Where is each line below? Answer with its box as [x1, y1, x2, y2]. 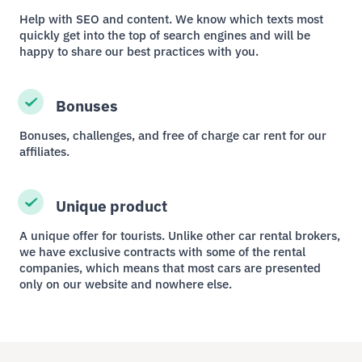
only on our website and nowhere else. [19, 276, 233, 292]
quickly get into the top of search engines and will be [19, 27, 311, 43]
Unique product [55, 196, 167, 216]
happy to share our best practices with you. [19, 43, 259, 59]
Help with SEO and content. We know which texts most [19, 11, 324, 27]
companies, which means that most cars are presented [19, 259, 322, 276]
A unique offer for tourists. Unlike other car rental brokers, [19, 227, 341, 243]
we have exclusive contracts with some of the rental [19, 243, 306, 259]
